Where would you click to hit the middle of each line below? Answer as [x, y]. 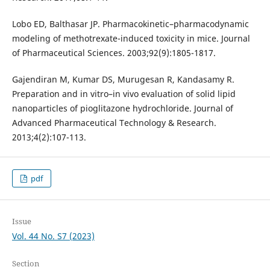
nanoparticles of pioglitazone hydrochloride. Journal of [122, 108]
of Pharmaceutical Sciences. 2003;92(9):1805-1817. [114, 53]
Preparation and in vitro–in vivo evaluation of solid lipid [124, 94]
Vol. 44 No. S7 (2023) [53, 236]
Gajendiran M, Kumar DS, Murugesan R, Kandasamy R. [123, 80]
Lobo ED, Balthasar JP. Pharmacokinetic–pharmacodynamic [130, 24]
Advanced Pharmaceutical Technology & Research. [114, 123]
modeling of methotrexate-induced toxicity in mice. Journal [131, 39]
